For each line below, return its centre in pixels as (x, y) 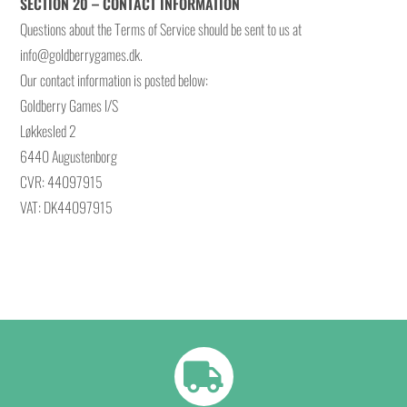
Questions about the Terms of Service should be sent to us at (161, 29)
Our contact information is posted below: (114, 80)
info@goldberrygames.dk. (82, 55)
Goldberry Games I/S (69, 105)
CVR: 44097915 (62, 182)
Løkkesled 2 (49, 131)
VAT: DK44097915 (67, 207)
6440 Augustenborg (69, 156)
